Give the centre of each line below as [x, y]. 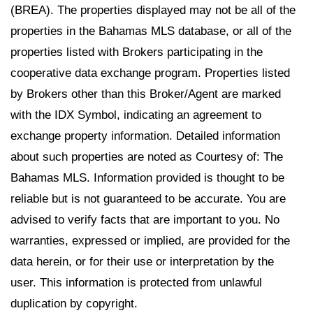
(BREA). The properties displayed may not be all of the [153, 10]
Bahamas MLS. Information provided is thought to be [147, 177]
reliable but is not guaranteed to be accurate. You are [148, 198]
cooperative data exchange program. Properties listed [150, 73]
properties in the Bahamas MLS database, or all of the [151, 31]
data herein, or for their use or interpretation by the [142, 261]
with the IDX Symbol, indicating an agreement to [136, 115]
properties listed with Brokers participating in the [137, 52]
